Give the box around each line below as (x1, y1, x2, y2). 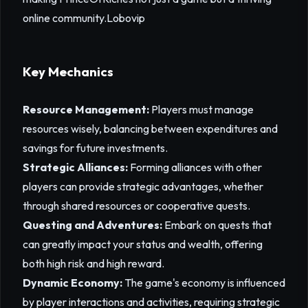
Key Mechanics (23, 63, 113, 80)
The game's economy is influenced (122, 276, 285, 289)
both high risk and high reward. (23, 256, 164, 270)
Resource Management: (23, 102, 149, 116)
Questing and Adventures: (23, 218, 162, 232)
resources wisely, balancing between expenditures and (23, 122, 278, 135)
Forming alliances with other (128, 160, 262, 174)
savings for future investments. (23, 141, 168, 155)
